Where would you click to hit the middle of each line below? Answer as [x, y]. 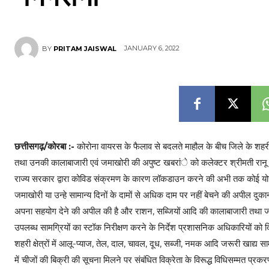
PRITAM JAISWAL [85, 49]
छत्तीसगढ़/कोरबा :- [46, 147]
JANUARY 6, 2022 [152, 48]
